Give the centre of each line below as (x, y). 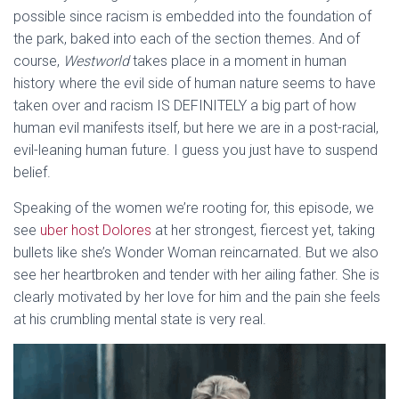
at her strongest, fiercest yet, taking (263, 231)
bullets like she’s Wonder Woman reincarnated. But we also (196, 253)
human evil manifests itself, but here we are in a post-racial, (196, 128)
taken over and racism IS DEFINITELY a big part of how (185, 106)
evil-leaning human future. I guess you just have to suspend (195, 151)
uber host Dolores (96, 231)
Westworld (96, 61)
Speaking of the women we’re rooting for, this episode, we (194, 208)
